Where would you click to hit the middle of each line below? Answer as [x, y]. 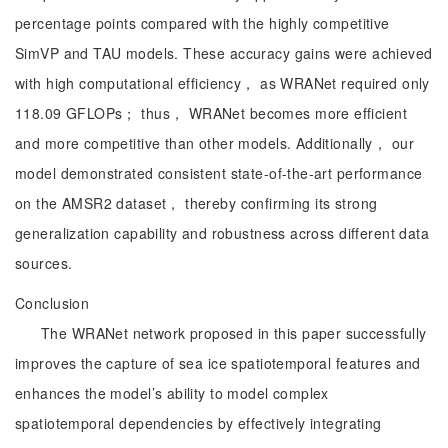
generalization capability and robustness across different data [222, 233]
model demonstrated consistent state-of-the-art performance [219, 173]
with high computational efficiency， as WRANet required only [222, 83]
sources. [44, 263]
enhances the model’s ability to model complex [172, 393]
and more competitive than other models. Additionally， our [214, 143]
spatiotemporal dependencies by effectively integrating [198, 423]
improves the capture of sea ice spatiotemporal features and [218, 363]
